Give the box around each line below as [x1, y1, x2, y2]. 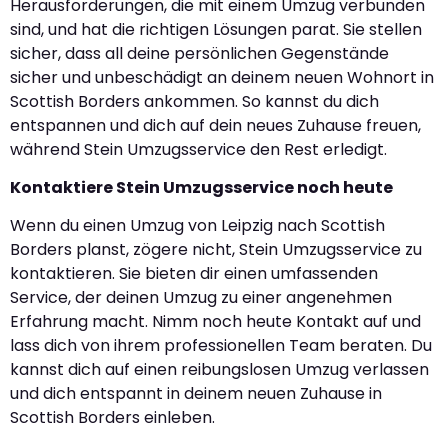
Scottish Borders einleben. [10, 406, 215, 430]
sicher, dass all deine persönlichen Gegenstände [10, 41, 389, 65]
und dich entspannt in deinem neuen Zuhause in [10, 382, 382, 406]
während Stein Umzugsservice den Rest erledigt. [10, 137, 387, 161]
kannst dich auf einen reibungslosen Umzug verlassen [10, 358, 429, 382]
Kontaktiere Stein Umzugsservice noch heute [10, 176, 393, 200]
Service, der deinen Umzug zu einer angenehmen [10, 286, 392, 310]
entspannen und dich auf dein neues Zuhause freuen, [10, 113, 421, 137]
